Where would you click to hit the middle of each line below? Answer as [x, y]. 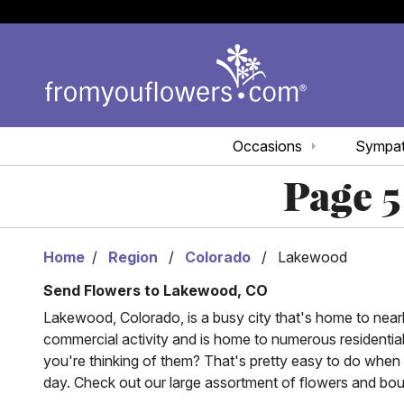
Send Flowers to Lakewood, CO [156, 291]
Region [133, 257]
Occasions [268, 147]
